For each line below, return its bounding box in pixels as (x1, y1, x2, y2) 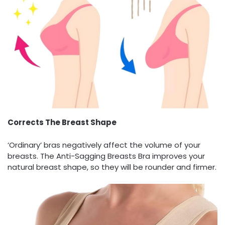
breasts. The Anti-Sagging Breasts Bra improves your (8, 150, 205, 161)
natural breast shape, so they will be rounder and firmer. (8, 161, 216, 172)
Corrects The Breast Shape (8, 117, 117, 128)
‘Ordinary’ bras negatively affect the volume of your (8, 139, 200, 150)
